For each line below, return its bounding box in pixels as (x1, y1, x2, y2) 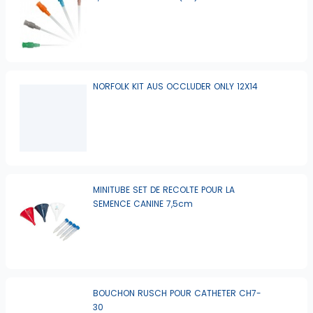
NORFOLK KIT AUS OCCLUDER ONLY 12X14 (93, 80, 259, 93)
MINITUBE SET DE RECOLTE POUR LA (93, 184, 235, 196)
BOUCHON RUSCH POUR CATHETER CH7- (93, 287, 262, 300)
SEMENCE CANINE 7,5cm (93, 198, 194, 210)
